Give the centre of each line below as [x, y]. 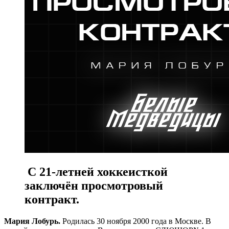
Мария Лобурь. [32, 221]
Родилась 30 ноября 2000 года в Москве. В [136, 221]
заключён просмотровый [94, 185]
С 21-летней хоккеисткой [96, 171]
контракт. [52, 199]
